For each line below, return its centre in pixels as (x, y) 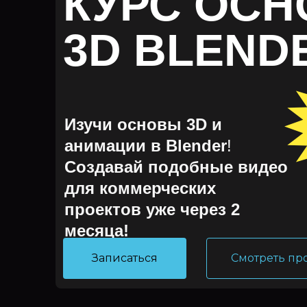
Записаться (125, 258)
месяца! (97, 230)
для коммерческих (140, 188)
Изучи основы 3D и (143, 124)
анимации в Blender (146, 145)
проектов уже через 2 (152, 209)
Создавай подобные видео (176, 167)
